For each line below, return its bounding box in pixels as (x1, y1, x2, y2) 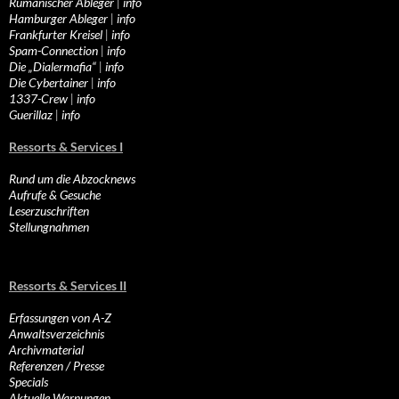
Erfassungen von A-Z (9, 310, 111, 326)
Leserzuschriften (9, 203, 89, 219)
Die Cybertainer (9, 75, 88, 91)
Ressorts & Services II (9, 278, 126, 294)
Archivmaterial (9, 342, 84, 358)
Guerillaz (9, 107, 53, 123)
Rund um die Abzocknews (9, 171, 135, 187)
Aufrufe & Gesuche (9, 187, 101, 203)
